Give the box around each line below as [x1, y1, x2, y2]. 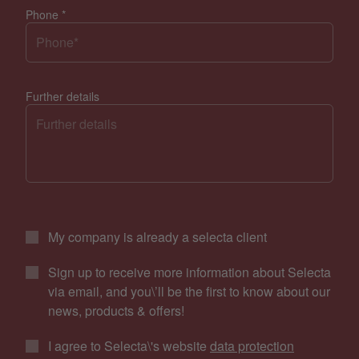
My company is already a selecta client [48, 227, 267, 246]
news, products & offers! [48, 301, 184, 320]
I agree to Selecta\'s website [48, 336, 210, 355]
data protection [210, 336, 294, 355]
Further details [26, 87, 99, 104]
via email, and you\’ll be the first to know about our [48, 281, 330, 301]
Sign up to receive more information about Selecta [48, 262, 331, 281]
